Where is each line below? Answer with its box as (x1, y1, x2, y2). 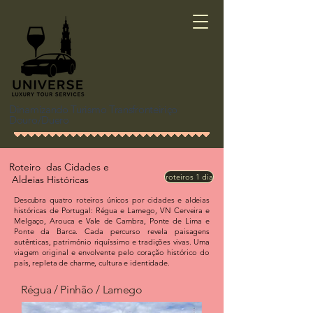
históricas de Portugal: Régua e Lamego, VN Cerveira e (14, 205, 210, 215)
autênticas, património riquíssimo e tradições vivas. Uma (14, 237, 210, 247)
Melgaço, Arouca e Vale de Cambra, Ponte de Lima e (14, 216, 210, 226)
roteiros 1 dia (165, 172, 213, 182)
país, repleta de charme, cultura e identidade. (14, 258, 170, 268)
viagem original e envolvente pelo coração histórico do (14, 247, 210, 257)
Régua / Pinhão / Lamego (21, 283, 143, 296)
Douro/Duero (9, 113, 69, 126)
